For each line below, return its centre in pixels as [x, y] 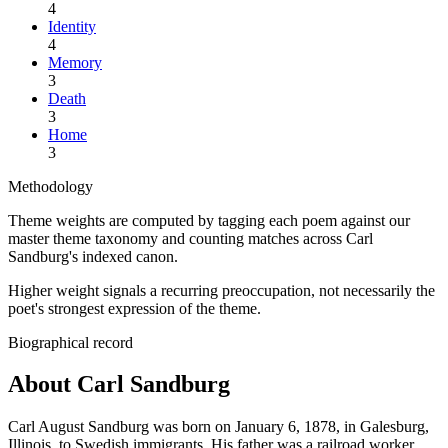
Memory [75, 62]
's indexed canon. [123, 256]
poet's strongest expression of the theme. [134, 308]
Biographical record [70, 342]
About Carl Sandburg [119, 384]
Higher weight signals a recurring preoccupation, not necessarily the [221, 290]
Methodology [50, 186]
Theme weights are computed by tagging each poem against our [209, 220]
